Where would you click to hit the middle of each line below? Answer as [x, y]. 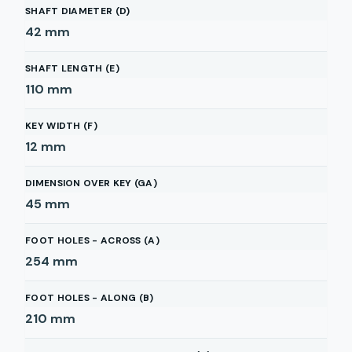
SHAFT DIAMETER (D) [78, 11]
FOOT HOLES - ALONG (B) [90, 298]
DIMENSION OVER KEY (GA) [91, 183]
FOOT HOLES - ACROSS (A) [92, 240]
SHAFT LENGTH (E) [72, 68]
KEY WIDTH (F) [61, 126]
